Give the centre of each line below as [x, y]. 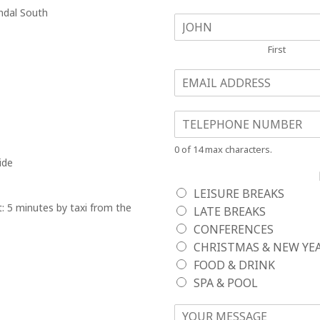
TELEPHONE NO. [220, 117]
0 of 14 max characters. [223, 149]
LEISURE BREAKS [239, 194]
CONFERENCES [234, 229]
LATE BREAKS [230, 211]
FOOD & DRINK [234, 265]
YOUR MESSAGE [217, 311]
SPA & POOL [226, 283]
